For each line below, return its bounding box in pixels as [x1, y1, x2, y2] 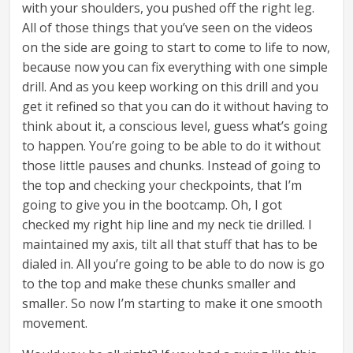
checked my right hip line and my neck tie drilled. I [22, 216, 313, 234]
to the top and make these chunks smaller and [22, 275, 296, 293]
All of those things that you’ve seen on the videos [22, 19, 314, 37]
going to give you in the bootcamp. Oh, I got [22, 196, 283, 214]
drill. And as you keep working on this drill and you [22, 78, 319, 96]
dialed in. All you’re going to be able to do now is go [22, 255, 325, 273]
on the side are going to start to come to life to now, [22, 39, 331, 57]
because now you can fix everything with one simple [22, 58, 329, 76]
